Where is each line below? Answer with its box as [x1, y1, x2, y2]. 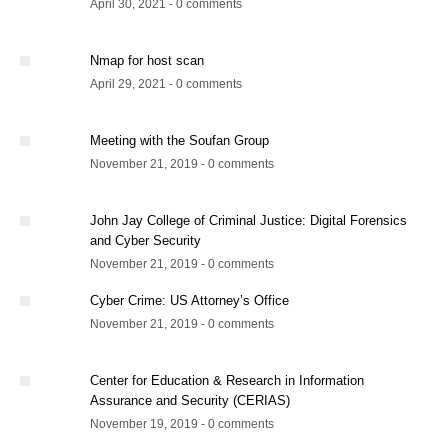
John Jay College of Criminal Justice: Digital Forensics [90, 212, 407, 228]
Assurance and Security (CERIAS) [90, 392, 290, 408]
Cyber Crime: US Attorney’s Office [90, 292, 289, 308]
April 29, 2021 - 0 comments [90, 76, 242, 91]
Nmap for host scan [90, 52, 204, 68]
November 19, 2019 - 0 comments [90, 416, 274, 431]
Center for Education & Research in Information [90, 372, 364, 388]
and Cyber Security [90, 232, 201, 248]
